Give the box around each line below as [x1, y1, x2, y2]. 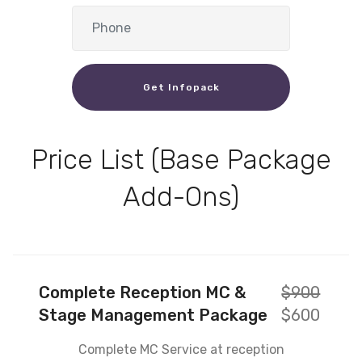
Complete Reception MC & [39, 282, 246, 302]
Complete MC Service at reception [78, 341, 284, 357]
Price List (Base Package [31, 143, 331, 175]
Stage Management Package [39, 305, 271, 325]
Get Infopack [142, 81, 220, 93]
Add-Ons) [123, 180, 239, 213]
